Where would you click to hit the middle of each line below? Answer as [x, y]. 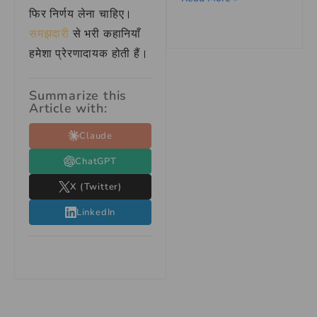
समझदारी [49, 34]
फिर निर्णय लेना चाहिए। [81, 14]
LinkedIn [96, 212]
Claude [96, 136]
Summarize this [78, 96]
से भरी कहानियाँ [105, 34]
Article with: [68, 108]
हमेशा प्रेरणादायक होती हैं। [89, 54]
